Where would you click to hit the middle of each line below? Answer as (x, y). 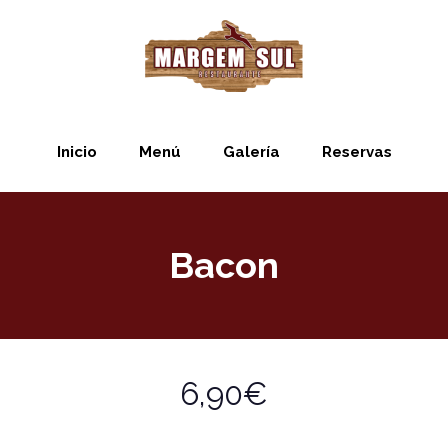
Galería (251, 152)
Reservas (356, 152)
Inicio (76, 152)
